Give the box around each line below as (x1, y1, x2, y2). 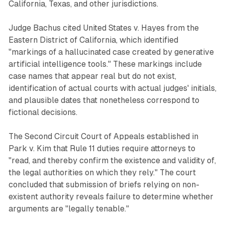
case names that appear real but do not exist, (8, 71, 176, 81)
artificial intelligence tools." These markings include (8, 59, 202, 69)
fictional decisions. (8, 107, 77, 118)
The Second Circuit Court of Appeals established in (8, 132, 198, 142)
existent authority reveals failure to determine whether (8, 192, 213, 202)
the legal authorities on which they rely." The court (8, 168, 196, 178)
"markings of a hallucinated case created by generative (8, 47, 214, 57)
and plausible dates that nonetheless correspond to (8, 95, 199, 105)
